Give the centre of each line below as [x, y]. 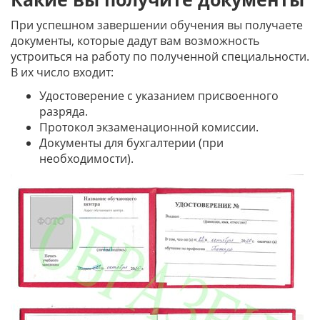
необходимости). [86, 159]
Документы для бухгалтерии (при [131, 143]
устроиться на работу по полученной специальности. [160, 56]
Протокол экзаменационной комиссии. [149, 127]
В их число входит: [62, 72]
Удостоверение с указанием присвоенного [159, 96]
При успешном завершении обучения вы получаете [157, 25]
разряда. [64, 111]
